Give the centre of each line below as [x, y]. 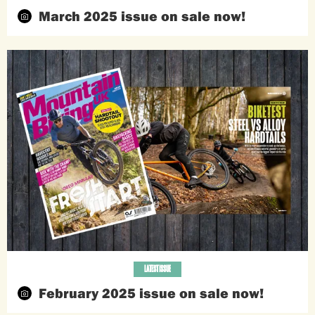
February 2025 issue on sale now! [151, 292]
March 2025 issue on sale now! [142, 16]
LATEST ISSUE [157, 269]
